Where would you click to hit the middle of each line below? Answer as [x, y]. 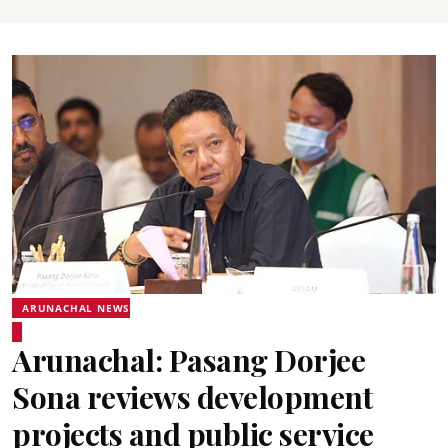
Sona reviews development [192, 396]
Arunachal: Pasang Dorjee [188, 359]
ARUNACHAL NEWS [76, 307]
